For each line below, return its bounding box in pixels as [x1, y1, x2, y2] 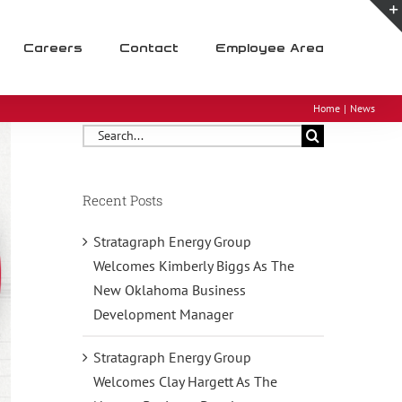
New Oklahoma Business [92, 281, 246, 300]
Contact [119, 39, 179, 55]
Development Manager [92, 305, 233, 324]
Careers [23, 39, 83, 55]
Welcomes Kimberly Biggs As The [92, 257, 294, 275]
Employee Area [215, 39, 324, 55]
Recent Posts [82, 190, 162, 209]
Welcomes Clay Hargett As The [92, 372, 277, 391]
